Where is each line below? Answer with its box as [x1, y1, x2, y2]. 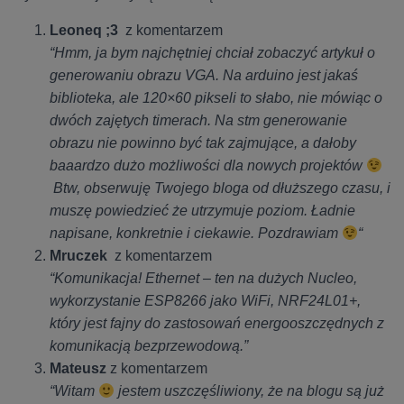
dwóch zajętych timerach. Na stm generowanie [50, 113, 347, 129]
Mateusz [50, 361, 106, 377]
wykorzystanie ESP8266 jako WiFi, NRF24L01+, [50, 293, 361, 309]
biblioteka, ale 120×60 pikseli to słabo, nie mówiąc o [50, 90, 382, 106]
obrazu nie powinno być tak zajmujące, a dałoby [50, 135, 356, 151]
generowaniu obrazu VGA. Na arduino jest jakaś [50, 68, 358, 84]
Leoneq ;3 [50, 23, 122, 39]
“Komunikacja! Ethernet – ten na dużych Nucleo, [50, 271, 357, 287]
